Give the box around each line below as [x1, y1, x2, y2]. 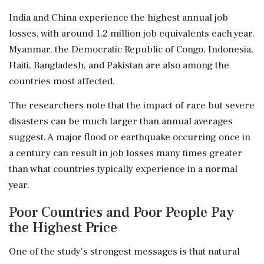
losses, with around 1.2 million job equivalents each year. [9, 27, 255, 40]
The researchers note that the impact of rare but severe [9, 98, 255, 112]
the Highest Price [9, 218, 117, 237]
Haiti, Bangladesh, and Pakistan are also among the [9, 58, 229, 72]
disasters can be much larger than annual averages [9, 114, 233, 128]
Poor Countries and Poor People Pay [9, 203, 234, 222]
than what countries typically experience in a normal [9, 162, 237, 176]
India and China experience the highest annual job [9, 11, 228, 24]
